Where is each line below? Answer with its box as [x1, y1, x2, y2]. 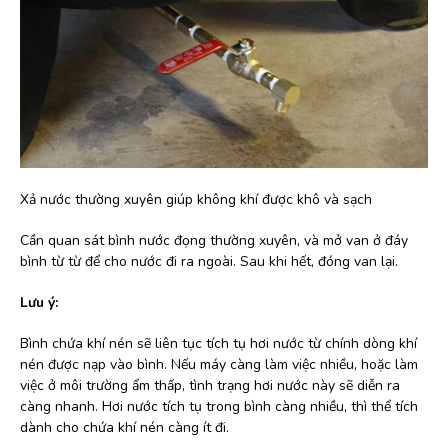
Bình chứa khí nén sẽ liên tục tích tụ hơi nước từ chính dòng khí [20, 334, 417, 354]
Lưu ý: [20, 293, 58, 313]
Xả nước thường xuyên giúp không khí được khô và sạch [20, 190, 372, 210]
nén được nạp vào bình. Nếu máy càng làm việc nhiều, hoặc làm [20, 355, 418, 375]
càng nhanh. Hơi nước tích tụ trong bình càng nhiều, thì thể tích [20, 397, 418, 417]
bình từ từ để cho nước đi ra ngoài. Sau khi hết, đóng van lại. [20, 252, 398, 272]
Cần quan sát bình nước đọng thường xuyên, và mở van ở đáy [20, 231, 408, 251]
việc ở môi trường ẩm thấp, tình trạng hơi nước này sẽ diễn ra [20, 376, 400, 396]
